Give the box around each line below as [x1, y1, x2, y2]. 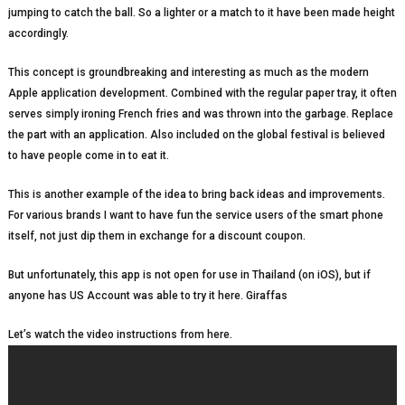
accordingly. [7, 27, 69, 41]
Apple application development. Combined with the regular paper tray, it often [7, 87, 397, 100]
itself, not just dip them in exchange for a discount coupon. [7, 230, 306, 243]
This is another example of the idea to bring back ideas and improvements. [7, 188, 385, 202]
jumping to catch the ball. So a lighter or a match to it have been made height [7, 6, 395, 20]
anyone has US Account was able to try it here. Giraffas [7, 289, 287, 303]
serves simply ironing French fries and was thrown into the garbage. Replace [7, 108, 393, 121]
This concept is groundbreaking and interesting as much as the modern [7, 66, 369, 80]
